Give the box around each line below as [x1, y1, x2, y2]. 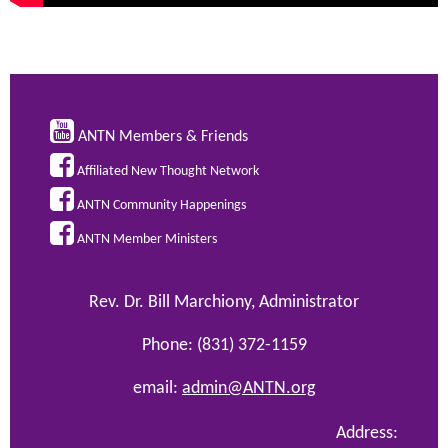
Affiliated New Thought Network [77, 163, 259, 179]
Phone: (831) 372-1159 [141, 335, 307, 355]
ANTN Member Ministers [77, 231, 217, 247]
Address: [336, 423, 398, 443]
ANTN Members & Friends [78, 128, 248, 145]
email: [133, 378, 182, 398]
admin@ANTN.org [182, 378, 315, 398]
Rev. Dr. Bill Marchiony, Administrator [89, 292, 359, 312]
